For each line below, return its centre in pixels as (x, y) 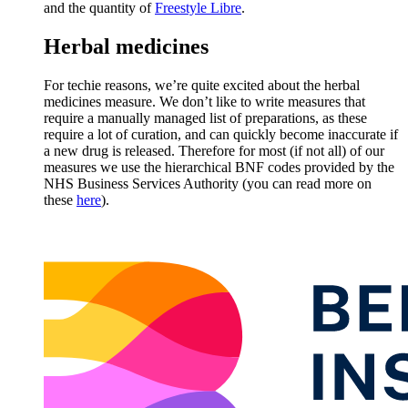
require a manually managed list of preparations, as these (205, 118)
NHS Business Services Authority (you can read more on (208, 184)
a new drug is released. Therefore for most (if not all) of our (214, 151)
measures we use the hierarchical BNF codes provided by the (219, 168)
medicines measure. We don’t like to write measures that (204, 102)
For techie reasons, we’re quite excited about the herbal (202, 86)
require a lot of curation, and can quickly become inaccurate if (221, 135)
